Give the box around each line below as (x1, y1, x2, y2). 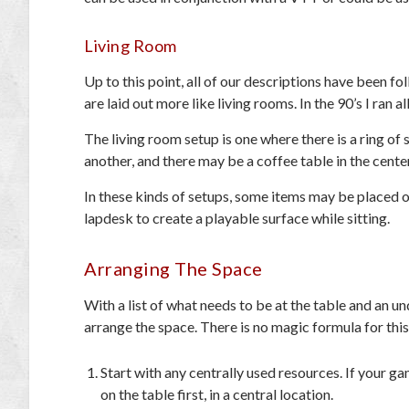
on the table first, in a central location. (100, 385, 337, 404)
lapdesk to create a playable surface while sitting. (84, 209, 393, 226)
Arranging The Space (84, 257, 263, 279)
